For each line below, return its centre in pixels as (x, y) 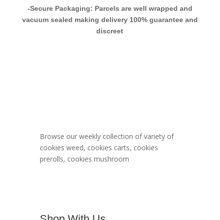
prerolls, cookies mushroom (84, 159)
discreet (110, 31)
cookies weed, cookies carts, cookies (99, 148)
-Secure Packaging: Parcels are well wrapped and (110, 9)
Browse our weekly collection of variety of (107, 137)
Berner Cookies (94, 99)
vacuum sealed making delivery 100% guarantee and (110, 20)
